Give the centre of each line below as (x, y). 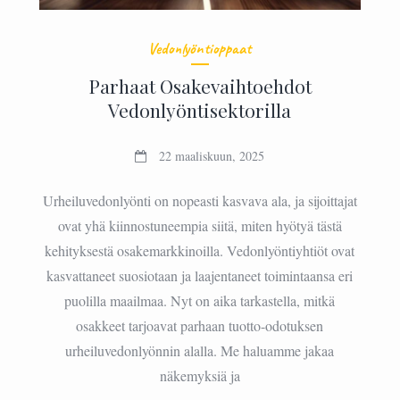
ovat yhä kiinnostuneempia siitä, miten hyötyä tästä (200, 226)
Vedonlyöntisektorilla (200, 110)
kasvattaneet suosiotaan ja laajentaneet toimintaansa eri (200, 276)
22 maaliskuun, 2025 (212, 156)
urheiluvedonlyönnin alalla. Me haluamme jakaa (200, 351)
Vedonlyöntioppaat (200, 49)
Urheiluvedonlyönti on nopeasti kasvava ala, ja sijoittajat (200, 201)
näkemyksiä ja (200, 376)
